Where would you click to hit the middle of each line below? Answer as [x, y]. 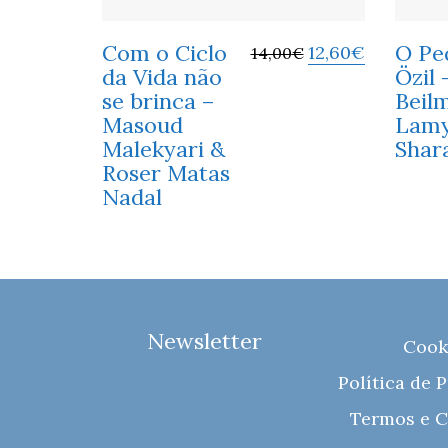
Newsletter [204, 341]
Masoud [142, 125]
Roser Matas [166, 173]
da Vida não [162, 77]
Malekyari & [163, 149]
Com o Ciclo [164, 53]
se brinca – [158, 101]
